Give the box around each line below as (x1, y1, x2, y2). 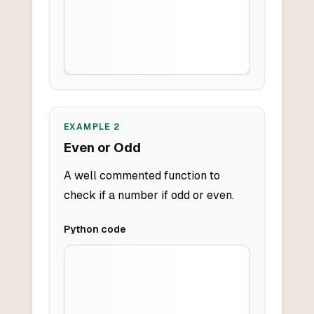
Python (63, 224, 99, 235)
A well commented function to (63, 169, 220, 183)
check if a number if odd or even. (63, 189, 234, 203)
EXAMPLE (63, 122, 114, 132)
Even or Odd (63, 140, 141, 156)
